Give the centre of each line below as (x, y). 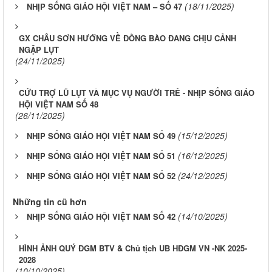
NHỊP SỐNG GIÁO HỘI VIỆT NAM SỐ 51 (101, 156)
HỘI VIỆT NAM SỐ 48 (59, 104)
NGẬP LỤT (39, 50)
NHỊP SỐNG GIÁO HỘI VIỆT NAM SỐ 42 (101, 217)
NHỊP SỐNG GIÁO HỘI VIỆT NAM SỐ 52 (101, 176)
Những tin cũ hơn (50, 202)
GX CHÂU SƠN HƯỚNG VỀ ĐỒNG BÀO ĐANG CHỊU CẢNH (127, 38)
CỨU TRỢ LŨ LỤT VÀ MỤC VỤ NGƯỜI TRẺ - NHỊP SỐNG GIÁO (137, 93)
